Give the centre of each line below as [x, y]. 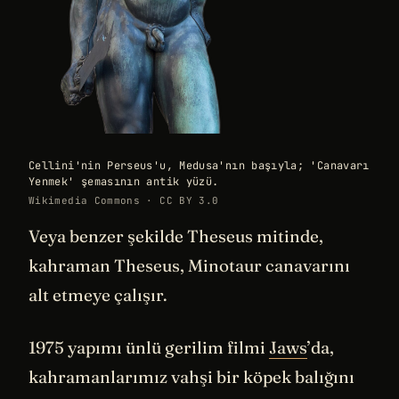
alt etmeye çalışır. [98, 294]
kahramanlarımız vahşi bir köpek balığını [191, 377]
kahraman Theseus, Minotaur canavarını [189, 265]
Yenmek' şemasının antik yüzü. [124, 181]
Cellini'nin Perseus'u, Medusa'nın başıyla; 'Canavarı [199, 165]
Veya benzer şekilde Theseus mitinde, [176, 236]
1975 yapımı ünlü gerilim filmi [149, 348]
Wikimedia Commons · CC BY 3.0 [124, 200]
